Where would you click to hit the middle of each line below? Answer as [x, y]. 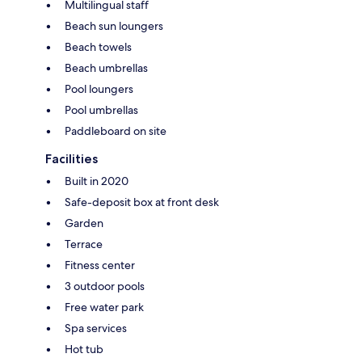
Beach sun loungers [114, 25]
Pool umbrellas [101, 109]
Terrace [84, 244]
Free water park [104, 307]
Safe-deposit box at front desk [142, 202]
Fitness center [100, 265]
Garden [84, 223]
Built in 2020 [97, 181]
